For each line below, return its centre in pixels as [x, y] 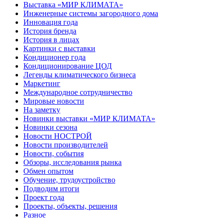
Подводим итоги [51, 188]
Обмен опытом [48, 171]
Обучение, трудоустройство [69, 180]
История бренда [50, 31]
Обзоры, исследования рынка [73, 162]
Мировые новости [54, 101]
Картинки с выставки [59, 48]
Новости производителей [66, 145]
